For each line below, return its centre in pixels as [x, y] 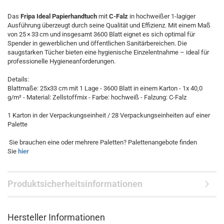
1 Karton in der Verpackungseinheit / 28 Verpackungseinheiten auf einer [109, 115]
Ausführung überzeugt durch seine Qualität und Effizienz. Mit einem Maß [109, 25]
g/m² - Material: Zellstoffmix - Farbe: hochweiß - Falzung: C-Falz [97, 97]
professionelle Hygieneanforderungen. [61, 61]
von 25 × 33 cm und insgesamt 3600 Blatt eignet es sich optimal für [101, 34]
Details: [18, 79]
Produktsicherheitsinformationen [75, 184]
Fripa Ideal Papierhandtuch [59, 16]
